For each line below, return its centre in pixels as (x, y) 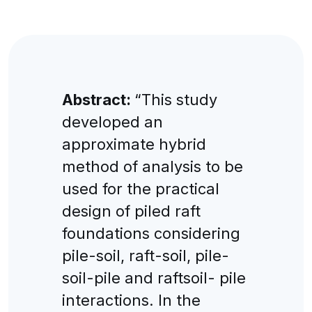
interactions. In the (131, 300)
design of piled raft (131, 211)
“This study (175, 99)
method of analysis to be (152, 166)
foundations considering (151, 233)
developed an (112, 122)
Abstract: (98, 99)
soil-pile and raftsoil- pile (154, 278)
